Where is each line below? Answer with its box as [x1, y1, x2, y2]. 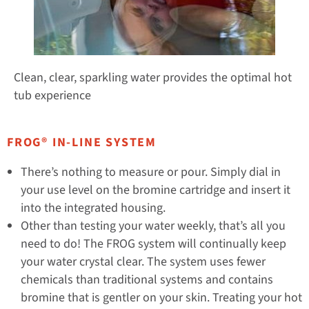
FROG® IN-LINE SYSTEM [7, 134, 157, 152]
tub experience [14, 86, 91, 104]
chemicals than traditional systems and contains [21, 271, 273, 289]
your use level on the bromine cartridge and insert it [21, 181, 290, 199]
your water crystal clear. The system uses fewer [21, 253, 266, 271]
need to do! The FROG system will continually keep [21, 235, 286, 253]
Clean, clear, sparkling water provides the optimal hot [14, 68, 292, 86]
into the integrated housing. [21, 199, 166, 217]
